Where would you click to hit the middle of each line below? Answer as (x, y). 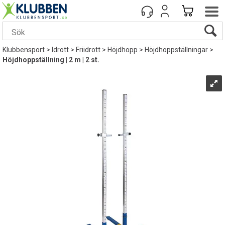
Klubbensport (24, 50)
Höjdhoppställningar (176, 50)
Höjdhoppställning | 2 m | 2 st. (51, 60)
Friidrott (88, 50)
